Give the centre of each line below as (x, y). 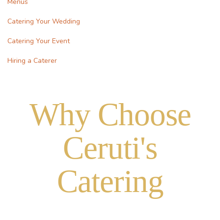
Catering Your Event (39, 41)
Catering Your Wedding (44, 21)
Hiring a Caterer (32, 61)
